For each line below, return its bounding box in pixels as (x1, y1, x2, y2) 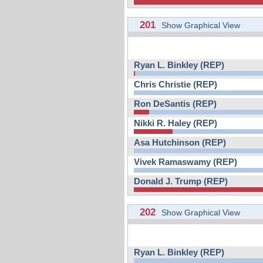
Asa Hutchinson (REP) (134, 137, 226, 147)
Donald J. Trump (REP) (134, 176, 228, 186)
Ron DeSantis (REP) (134, 99, 217, 109)
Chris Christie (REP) (134, 79, 217, 89)
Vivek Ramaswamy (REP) (134, 157, 237, 167)
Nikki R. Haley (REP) (134, 118, 217, 128)
